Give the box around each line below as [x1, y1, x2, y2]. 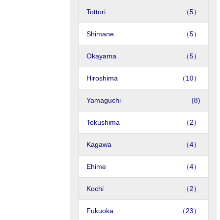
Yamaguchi [86, 96, 121, 104]
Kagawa [86, 140, 111, 148]
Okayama [86, 52, 116, 60]
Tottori [86, 8, 106, 16]
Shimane [86, 30, 114, 38]
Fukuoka [86, 207, 113, 215]
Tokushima [86, 118, 120, 126]
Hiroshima [86, 74, 118, 82]
